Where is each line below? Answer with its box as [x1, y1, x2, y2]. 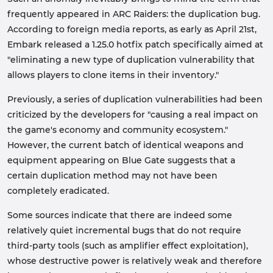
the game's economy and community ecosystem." [7, 124, 228, 135]
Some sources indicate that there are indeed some [7, 210, 232, 221]
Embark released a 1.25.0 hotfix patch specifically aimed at [7, 39, 263, 50]
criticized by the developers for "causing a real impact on [7, 109, 258, 120]
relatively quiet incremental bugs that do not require [7, 225, 241, 236]
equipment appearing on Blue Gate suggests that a [7, 155, 235, 166]
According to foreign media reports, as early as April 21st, [7, 24, 257, 35]
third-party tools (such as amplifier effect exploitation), [7, 240, 248, 251]
